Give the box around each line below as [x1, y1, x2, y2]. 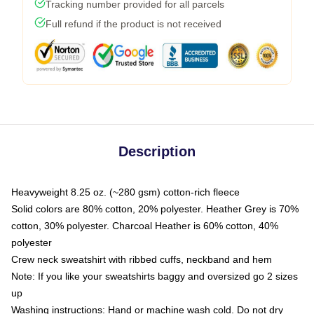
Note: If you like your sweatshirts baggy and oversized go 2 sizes [11, 270, 298, 282]
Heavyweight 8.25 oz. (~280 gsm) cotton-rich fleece [11, 186, 240, 198]
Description [118, 143, 196, 159]
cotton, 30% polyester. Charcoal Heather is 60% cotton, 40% [11, 219, 278, 231]
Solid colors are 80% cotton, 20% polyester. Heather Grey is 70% [11, 203, 299, 214]
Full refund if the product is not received [46, 18, 221, 29]
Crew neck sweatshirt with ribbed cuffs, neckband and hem [11, 253, 272, 265]
